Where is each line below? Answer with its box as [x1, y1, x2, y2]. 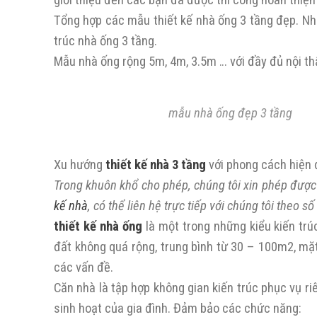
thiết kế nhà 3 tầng [105, 157, 206, 173]
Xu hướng [54, 157, 105, 173]
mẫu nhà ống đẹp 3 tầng [168, 105, 293, 121]
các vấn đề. [54, 260, 113, 275]
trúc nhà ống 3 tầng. [54, 33, 157, 49]
